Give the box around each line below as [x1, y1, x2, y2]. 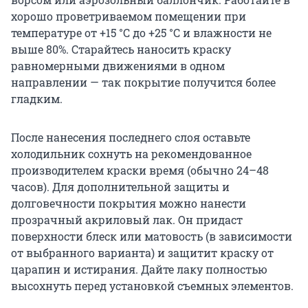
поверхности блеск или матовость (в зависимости [11, 229, 292, 244]
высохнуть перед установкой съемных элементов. [11, 278, 294, 294]
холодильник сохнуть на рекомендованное [11, 146, 252, 162]
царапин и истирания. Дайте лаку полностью [11, 262, 267, 277]
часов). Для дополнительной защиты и [11, 179, 230, 195]
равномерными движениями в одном [11, 58, 225, 74]
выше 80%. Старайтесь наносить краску [11, 42, 231, 57]
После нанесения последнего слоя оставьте [11, 130, 250, 145]
